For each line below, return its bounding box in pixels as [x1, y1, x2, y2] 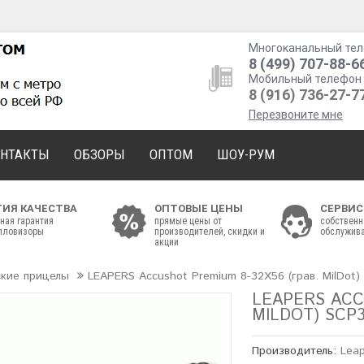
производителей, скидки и [154, 226, 265, 237]
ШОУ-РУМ [217, 146, 275, 162]
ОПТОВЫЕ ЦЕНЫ [154, 202, 243, 214]
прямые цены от [154, 215, 222, 227]
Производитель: [252, 343, 341, 359]
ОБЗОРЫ [74, 146, 125, 162]
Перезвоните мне [249, 108, 343, 121]
